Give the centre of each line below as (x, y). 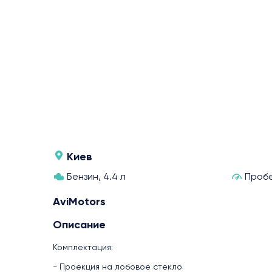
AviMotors (79, 202)
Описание (79, 225)
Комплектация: (83, 247)
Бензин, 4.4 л (96, 176)
